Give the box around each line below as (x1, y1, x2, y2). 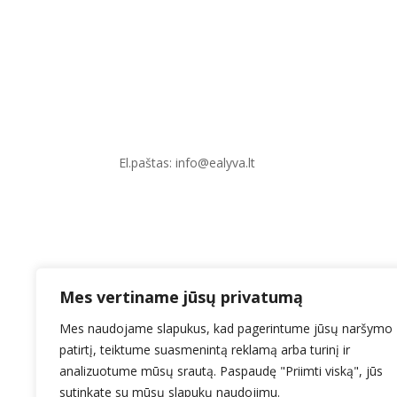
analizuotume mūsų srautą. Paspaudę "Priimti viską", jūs (59, 362, 383, 379)
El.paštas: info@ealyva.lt (119, 153, 256, 171)
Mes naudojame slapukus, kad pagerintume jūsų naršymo (59, 320, 393, 337)
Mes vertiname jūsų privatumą (59, 286, 303, 307)
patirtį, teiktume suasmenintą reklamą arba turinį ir (59, 341, 350, 358)
